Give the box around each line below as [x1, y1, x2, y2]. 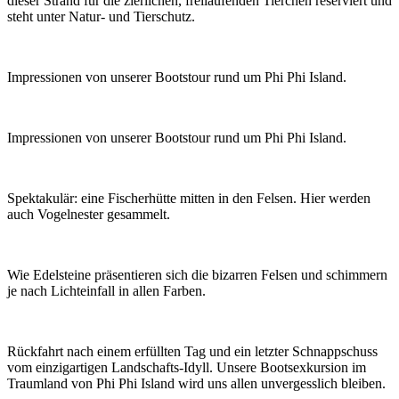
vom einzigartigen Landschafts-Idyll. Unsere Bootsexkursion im [7, 359, 366, 375]
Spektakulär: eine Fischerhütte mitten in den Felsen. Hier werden [7, 190, 370, 206]
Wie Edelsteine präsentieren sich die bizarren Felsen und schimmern [7, 266, 387, 282]
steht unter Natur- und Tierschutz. [7, 8, 195, 24]
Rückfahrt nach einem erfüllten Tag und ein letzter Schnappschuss [7, 343, 378, 359]
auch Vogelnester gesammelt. [7, 206, 170, 222]
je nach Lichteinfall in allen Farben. [7, 282, 206, 298]
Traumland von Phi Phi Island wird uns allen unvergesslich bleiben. [7, 375, 386, 391]
